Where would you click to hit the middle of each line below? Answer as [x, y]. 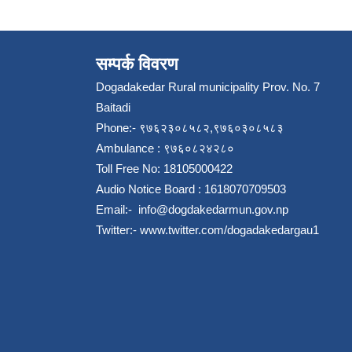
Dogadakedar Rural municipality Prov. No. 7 [208, 86]
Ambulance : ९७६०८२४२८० [165, 148]
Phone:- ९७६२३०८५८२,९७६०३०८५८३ [190, 127]
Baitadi [113, 107]
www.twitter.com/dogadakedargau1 [228, 229]
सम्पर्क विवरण [137, 64]
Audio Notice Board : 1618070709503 [191, 189]
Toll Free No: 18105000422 [164, 168]
